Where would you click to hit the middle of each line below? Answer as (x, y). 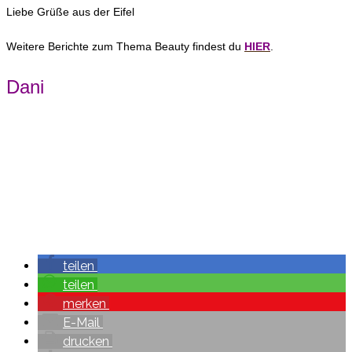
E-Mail (81, 322)
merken (84, 303)
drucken (86, 341)
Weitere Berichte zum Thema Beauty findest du (125, 46)
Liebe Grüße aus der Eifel (70, 11)
